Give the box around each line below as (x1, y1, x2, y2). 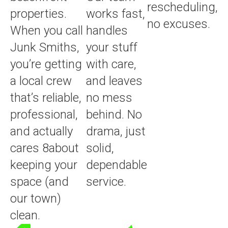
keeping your (10, 157, 77, 172)
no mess (86, 90, 132, 105)
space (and (10, 174, 69, 189)
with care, (86, 56, 136, 71)
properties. (10, 6, 67, 21)
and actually (10, 124, 73, 138)
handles (86, 23, 128, 38)
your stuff (86, 40, 137, 54)
